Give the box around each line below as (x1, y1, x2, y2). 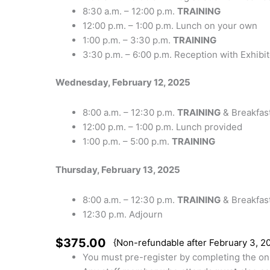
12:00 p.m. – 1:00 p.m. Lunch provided (83, 121, 242, 133)
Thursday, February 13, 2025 (55, 163, 180, 175)
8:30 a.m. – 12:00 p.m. (83, 5, 177, 17)
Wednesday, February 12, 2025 (55, 77, 190, 88)
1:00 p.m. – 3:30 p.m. (83, 34, 173, 46)
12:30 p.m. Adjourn (83, 209, 163, 220)
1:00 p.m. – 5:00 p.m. (83, 136, 172, 148)
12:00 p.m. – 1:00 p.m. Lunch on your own (83, 19, 257, 31)
